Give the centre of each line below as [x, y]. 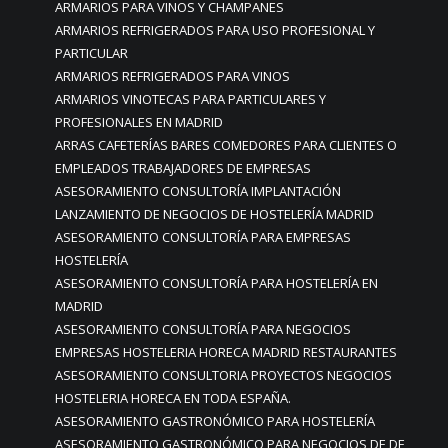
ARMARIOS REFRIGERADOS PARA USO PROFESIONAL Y [215, 29]
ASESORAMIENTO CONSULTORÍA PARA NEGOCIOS [203, 328]
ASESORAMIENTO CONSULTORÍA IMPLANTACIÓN [198, 190]
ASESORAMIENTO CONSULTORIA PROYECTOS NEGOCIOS [223, 374]
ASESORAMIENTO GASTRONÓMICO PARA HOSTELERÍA [215, 420]
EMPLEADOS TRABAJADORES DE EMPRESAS [183, 167]
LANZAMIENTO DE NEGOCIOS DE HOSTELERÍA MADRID [214, 213]
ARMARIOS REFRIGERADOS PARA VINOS [172, 75]
